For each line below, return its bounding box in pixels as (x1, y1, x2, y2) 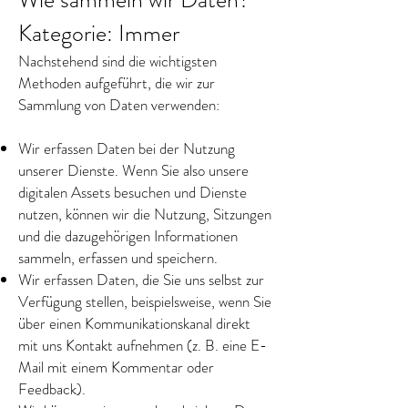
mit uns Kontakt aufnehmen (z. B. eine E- (18, 334, 267, 356)
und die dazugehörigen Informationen (18, 225, 238, 247)
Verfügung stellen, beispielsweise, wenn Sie (18, 291, 271, 312)
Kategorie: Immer (18, 16, 179, 50)
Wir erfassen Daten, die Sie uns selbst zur (18, 269, 264, 291)
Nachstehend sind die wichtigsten (18, 50, 217, 72)
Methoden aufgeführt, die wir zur (18, 72, 215, 94)
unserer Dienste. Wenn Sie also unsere (18, 159, 249, 181)
